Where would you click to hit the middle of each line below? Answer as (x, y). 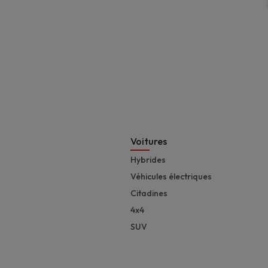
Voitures (149, 141)
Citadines (149, 194)
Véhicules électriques (171, 177)
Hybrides (148, 160)
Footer (229, 146)
